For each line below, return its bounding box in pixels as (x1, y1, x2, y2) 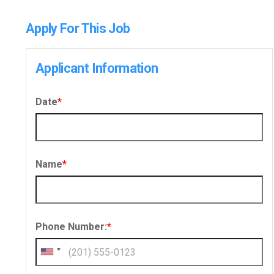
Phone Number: (35, 221, 107, 233)
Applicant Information (35, 61, 158, 76)
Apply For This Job (26, 21, 130, 37)
